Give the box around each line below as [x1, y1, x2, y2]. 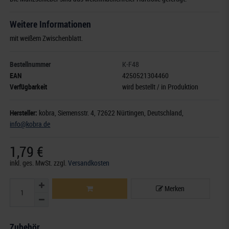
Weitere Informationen [10, 18, 91, 31]
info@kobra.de [10, 119, 51, 129]
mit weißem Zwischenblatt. [10, 33, 83, 43]
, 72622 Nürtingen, [94, 108, 148, 118]
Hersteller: [10, 108, 38, 118]
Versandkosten [68, 158, 110, 168]
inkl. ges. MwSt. [10, 158, 54, 168]
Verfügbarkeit [10, 82, 48, 92]
